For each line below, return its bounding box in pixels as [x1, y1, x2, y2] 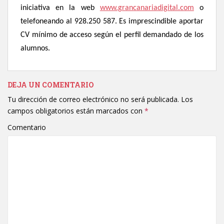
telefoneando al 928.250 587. [20, 17, 117, 26]
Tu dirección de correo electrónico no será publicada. [7, 94, 179, 104]
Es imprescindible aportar [119, 17, 204, 26]
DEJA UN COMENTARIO [7, 80, 94, 90]
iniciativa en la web [20, 4, 100, 12]
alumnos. [20, 44, 50, 53]
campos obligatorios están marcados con [7, 106, 144, 116]
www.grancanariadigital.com [99, 4, 194, 12]
